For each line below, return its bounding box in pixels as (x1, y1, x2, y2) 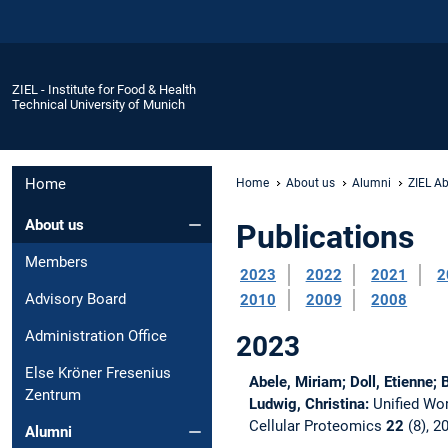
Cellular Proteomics (248, 416, 386, 435)
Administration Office (25, 326, 167, 345)
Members (25, 252, 88, 271)
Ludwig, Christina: (248, 394, 373, 413)
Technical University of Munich (12, 96, 185, 112)
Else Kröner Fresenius (25, 363, 171, 382)
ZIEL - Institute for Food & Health (12, 81, 196, 97)
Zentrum (25, 385, 81, 404)
